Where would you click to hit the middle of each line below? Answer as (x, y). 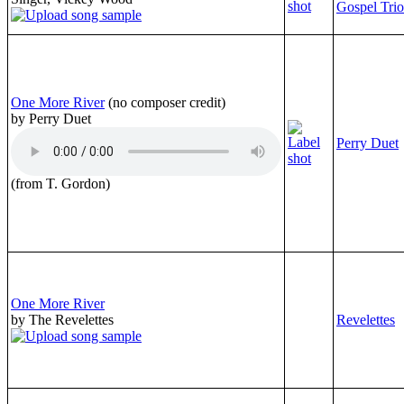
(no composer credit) (167, 102)
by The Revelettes (62, 319)
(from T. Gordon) (60, 183)
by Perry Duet (51, 118)
